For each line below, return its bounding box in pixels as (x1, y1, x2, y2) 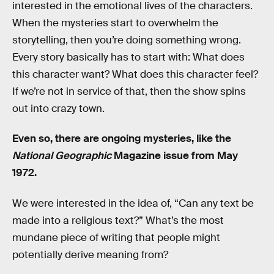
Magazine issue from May (111, 149, 238, 163)
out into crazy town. (12, 102, 105, 115)
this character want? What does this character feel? (12, 67, 258, 81)
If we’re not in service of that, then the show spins (12, 84, 246, 98)
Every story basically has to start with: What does (12, 50, 245, 64)
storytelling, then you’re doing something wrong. (12, 33, 241, 46)
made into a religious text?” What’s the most (12, 213, 224, 227)
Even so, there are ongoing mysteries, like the (12, 132, 231, 146)
